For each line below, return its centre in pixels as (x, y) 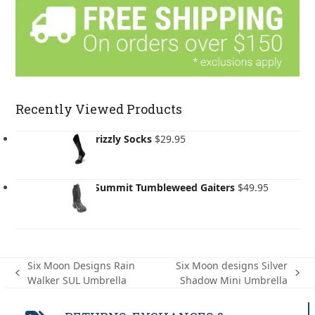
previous (36, 279)
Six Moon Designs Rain (81, 266)
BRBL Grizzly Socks (107, 139)
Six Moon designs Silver (232, 266)
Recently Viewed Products (99, 109)
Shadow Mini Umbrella (234, 281)
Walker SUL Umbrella (77, 281)
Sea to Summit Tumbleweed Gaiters (148, 188)
